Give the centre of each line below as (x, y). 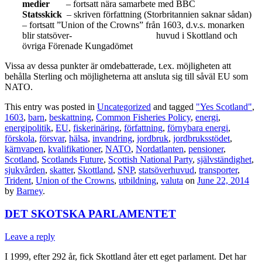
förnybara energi (198, 128)
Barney (30, 191)
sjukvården (25, 170)
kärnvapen (24, 149)
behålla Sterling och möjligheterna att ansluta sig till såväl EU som (126, 77)
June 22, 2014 (223, 181)
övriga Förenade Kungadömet (77, 46)
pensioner (206, 149)
